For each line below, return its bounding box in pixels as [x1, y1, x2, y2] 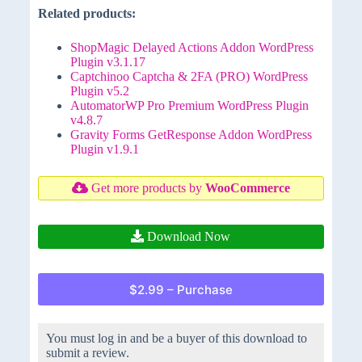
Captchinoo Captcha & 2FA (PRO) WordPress [69, 69, 308, 83]
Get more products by [87, 181, 205, 195]
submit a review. [45, 346, 129, 360]
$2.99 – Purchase [128, 281, 233, 297]
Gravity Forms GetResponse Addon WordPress [69, 128, 312, 141]
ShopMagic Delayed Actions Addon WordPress [69, 40, 314, 54]
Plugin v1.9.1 [69, 142, 139, 156]
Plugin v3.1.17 [69, 55, 145, 69]
